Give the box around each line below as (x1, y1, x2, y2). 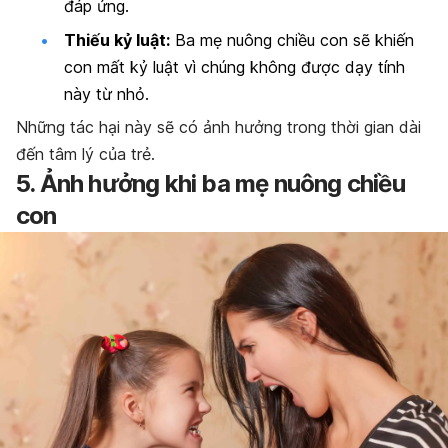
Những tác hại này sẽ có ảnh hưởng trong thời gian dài (16, 117, 421, 138)
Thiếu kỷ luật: (64, 29, 170, 50)
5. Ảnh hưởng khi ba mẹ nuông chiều (16, 169, 405, 199)
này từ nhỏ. (64, 83, 149, 104)
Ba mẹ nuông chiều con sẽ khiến (170, 29, 414, 50)
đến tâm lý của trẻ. (16, 144, 155, 165)
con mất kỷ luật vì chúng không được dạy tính (64, 56, 405, 77)
